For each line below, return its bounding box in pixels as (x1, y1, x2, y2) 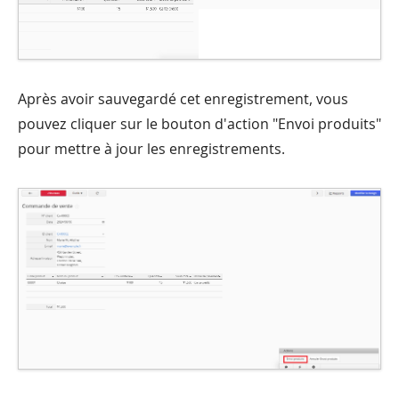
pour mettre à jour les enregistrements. (18, 139, 285, 159)
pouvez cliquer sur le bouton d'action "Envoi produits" (18, 114, 381, 134)
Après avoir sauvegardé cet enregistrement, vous (18, 89, 348, 110)
